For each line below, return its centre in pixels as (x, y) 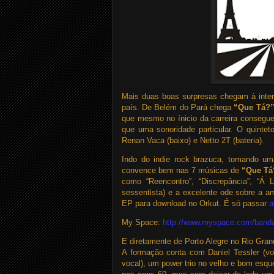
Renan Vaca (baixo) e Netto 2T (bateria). (193, 140)
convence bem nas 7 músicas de (182, 170)
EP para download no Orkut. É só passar (195, 203)
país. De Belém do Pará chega (178, 107)
